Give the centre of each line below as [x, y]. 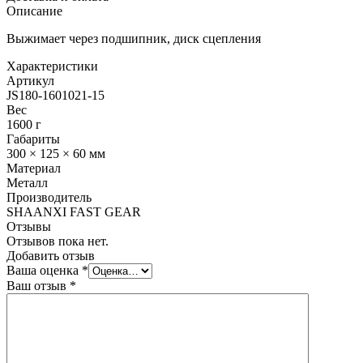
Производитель [49, 197]
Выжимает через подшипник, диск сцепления [134, 38]
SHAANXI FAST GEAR [74, 211]
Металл [27, 182]
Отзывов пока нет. [58, 241]
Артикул [30, 80]
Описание [34, 11]
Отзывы [29, 226]
